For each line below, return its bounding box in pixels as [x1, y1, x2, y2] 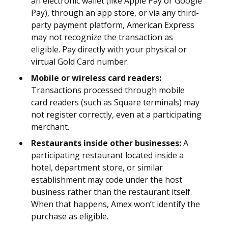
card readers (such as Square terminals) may [31, 97, 199, 108]
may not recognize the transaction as [31, 32, 173, 43]
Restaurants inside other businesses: [31, 137, 181, 149]
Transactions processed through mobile [31, 84, 185, 96]
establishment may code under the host [31, 174, 182, 186]
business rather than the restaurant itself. [31, 186, 192, 198]
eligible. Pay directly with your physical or [31, 44, 187, 55]
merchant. [31, 121, 69, 133]
